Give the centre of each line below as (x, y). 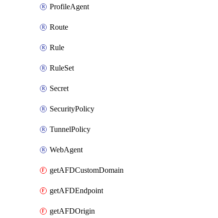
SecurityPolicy (72, 109)
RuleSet (62, 68)
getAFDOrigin (72, 211)
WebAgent (66, 150)
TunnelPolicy (70, 129)
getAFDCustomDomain (87, 170)
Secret (59, 88)
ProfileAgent (69, 7)
